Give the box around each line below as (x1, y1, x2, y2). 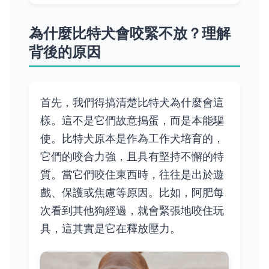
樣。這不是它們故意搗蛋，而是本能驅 (40, 113, 225, 128)
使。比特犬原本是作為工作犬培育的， (40, 131, 225, 146)
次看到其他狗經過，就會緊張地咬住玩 (40, 203, 225, 218)
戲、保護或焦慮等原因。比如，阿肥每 (40, 185, 225, 200)
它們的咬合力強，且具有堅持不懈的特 (40, 149, 225, 164)
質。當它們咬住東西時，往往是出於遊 (40, 167, 225, 182)
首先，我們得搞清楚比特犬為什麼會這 (40, 95, 225, 110)
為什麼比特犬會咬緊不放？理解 (29, 22, 231, 43)
